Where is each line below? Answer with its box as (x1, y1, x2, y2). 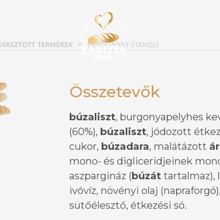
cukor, (69, 140, 101, 152)
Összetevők (69, 82, 160, 101)
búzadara (101, 140, 149, 152)
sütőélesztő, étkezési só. (69, 199, 187, 211)
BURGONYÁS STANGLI (87, 40, 159, 49)
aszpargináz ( (69, 170, 132, 182)
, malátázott (149, 140, 209, 152)
